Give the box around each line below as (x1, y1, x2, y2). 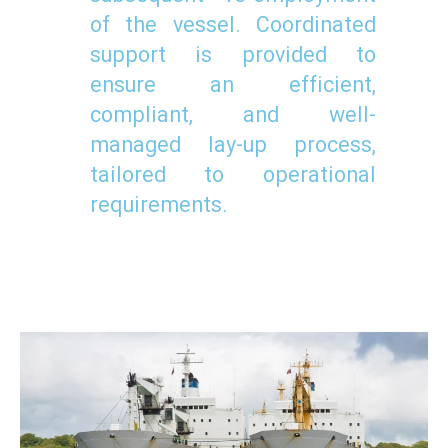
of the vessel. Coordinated (89, 9, 377, 43)
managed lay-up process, (89, 129, 377, 163)
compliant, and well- (89, 99, 377, 133)
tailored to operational (89, 159, 377, 193)
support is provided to (89, 39, 377, 73)
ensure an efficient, (89, 69, 377, 103)
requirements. (89, 189, 228, 223)
